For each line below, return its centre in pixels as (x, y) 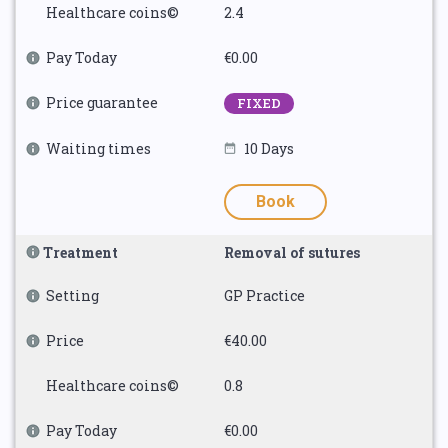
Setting (72, 295)
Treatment (80, 252)
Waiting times (98, 148)
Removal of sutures (292, 252)
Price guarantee (102, 102)
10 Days (269, 148)
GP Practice (264, 295)
